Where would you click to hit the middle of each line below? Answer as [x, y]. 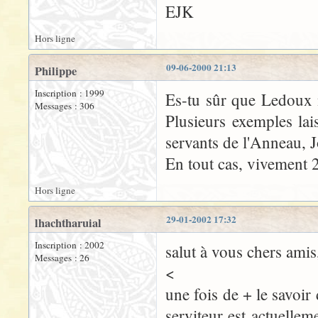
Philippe [56, 71]
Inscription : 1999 [70, 93]
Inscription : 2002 [70, 245]
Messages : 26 [62, 258]
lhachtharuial [68, 223]
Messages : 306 [65, 106]
